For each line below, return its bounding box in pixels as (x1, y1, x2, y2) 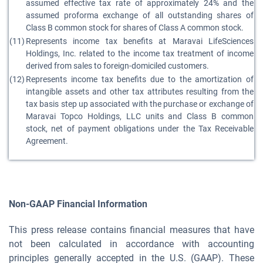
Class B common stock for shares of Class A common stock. (26, 23, 244, 32)
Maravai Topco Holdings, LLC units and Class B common (26, 112, 254, 121)
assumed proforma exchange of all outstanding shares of (26, 11, 254, 20)
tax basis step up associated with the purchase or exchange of (26, 99, 254, 109)
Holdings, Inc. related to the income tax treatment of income (26, 49, 254, 58)
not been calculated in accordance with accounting (9, 238, 254, 249)
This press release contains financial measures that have (9, 224, 254, 235)
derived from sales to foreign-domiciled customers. (26, 61, 209, 70)
